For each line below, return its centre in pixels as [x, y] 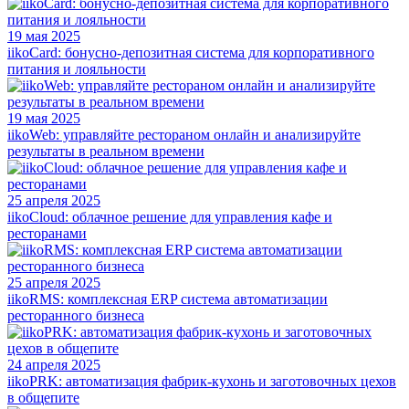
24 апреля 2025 [54, 364]
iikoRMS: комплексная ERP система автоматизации [168, 299]
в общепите [43, 397]
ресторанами [47, 233]
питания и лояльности [77, 68]
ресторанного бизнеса [76, 315]
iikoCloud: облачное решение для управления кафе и [170, 216]
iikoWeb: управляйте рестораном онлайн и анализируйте [184, 134]
